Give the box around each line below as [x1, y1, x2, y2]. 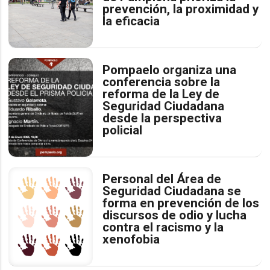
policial [102, 122, 143, 137]
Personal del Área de [102, 171, 222, 186]
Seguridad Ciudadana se [102, 183, 242, 198]
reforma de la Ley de [102, 86, 220, 101]
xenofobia [102, 231, 160, 246]
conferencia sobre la [102, 74, 221, 89]
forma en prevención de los [102, 195, 260, 210]
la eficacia [102, 13, 160, 28]
